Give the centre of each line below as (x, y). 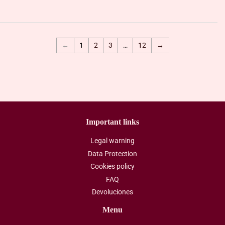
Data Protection (113, 153)
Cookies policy (113, 166)
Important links (113, 122)
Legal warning (113, 141)
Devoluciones (113, 192)
